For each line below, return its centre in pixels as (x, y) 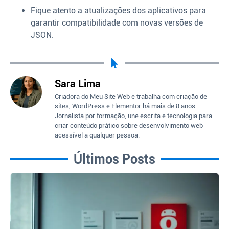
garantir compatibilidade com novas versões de (117, 22)
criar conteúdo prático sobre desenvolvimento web (129, 125)
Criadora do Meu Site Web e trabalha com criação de (131, 96)
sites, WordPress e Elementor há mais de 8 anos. (126, 106)
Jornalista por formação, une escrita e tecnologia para (133, 116)
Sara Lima (78, 84)
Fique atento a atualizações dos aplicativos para (118, 10)
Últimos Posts (114, 159)
